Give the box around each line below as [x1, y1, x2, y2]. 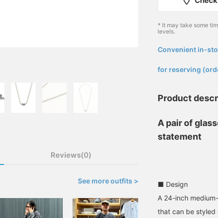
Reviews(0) [51, 150, 91, 160]
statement [158, 131, 201, 142]
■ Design [158, 180, 188, 189]
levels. [158, 28, 175, 36]
